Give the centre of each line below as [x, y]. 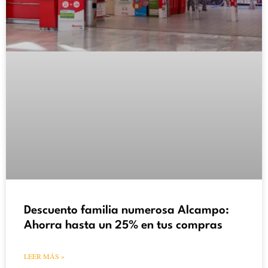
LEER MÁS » [44, 256]
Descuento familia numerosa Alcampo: [127, 211]
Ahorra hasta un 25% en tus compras [123, 226]
